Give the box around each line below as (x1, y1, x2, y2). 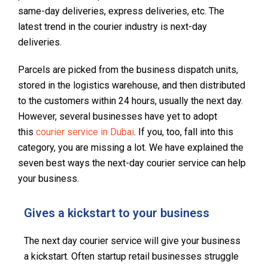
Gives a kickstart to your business (24, 205, 209, 220)
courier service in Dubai (36, 126, 134, 138)
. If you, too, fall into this (134, 126, 233, 138)
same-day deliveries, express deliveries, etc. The (18, 5, 224, 17)
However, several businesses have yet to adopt (18, 110, 217, 122)
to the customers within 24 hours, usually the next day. (18, 95, 243, 106)
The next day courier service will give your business (24, 234, 240, 246)
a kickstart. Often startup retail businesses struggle (24, 250, 239, 262)
